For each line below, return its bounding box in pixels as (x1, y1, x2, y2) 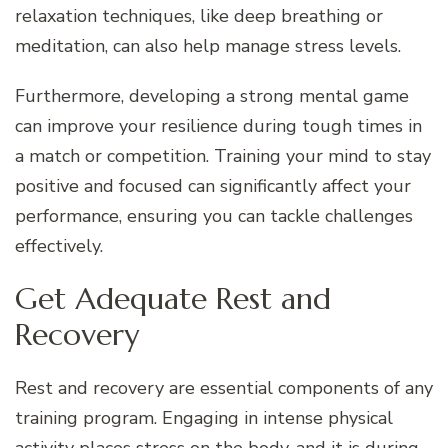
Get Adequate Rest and (15, 279, 331, 317)
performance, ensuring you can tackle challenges (15, 203, 413, 228)
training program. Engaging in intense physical (15, 405, 393, 430)
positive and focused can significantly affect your (15, 173, 411, 198)
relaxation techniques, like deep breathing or (15, 3, 383, 28)
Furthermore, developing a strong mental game (15, 83, 409, 108)
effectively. (15, 233, 103, 258)
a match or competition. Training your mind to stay (15, 143, 431, 168)
